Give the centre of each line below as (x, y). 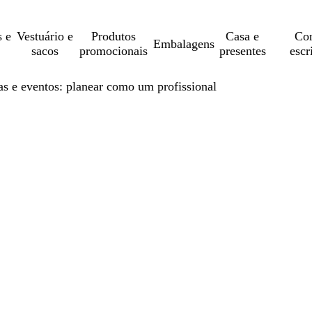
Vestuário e (45, 36)
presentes (242, 51)
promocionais (114, 51)
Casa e (243, 36)
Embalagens (184, 44)
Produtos (114, 36)
